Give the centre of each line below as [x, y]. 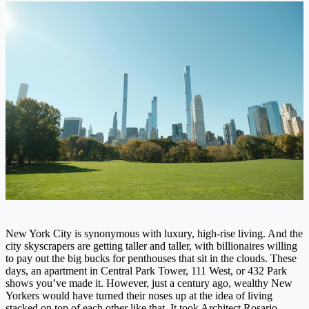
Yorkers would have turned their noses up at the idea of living [139, 295]
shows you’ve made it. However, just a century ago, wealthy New [149, 283]
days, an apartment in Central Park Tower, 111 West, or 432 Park [146, 270]
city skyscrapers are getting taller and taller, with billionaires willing [151, 246]
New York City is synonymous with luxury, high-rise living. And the [154, 233]
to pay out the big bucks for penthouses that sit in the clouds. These [151, 258]
